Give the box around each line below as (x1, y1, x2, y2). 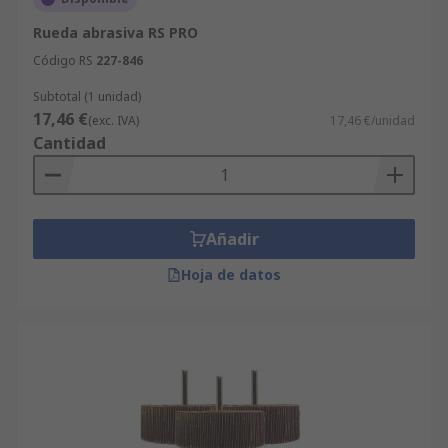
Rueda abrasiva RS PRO (33, 23, 198, 42)
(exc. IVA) (88, 112, 139, 129)
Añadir (205, 228, 259, 250)
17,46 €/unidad (330, 112, 415, 129)
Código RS (33, 52, 93, 69)
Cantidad (33, 132, 106, 154)
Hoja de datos (181, 265, 281, 284)
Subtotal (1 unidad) (33, 88, 141, 105)
